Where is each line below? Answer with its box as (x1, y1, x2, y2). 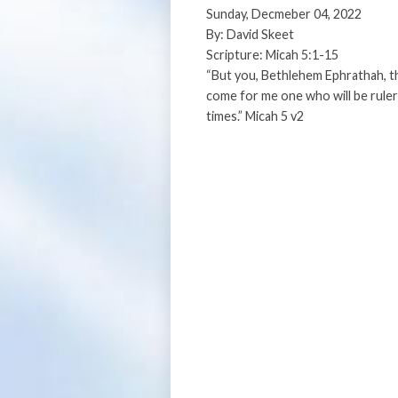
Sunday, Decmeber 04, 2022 (206, 6, 362, 21)
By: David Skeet (206, 27, 294, 42)
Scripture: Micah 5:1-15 (206, 47, 338, 62)
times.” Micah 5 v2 (206, 108, 304, 123)
